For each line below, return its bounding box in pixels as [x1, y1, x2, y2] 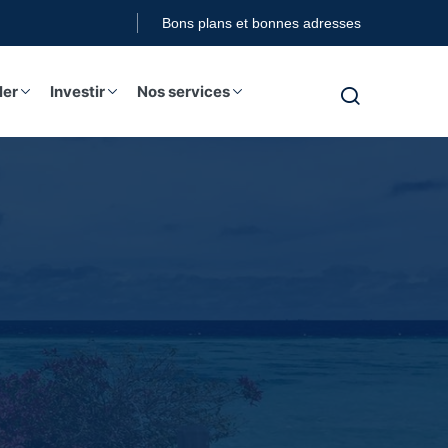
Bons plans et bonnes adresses [162, 15, 361, 31]
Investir [50, 82, 105, 101]
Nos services [137, 82, 230, 101]
